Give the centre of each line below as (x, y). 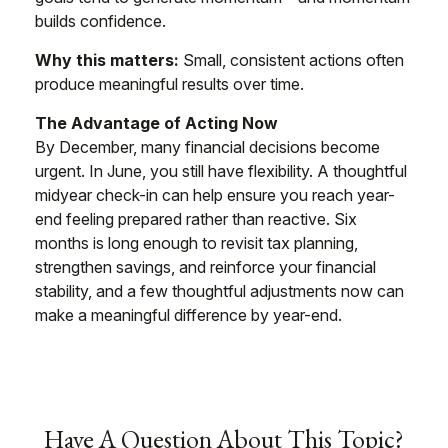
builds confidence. (100, 21)
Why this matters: (107, 60)
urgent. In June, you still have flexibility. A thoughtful (221, 171)
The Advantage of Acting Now (156, 123)
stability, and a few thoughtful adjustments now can (219, 291)
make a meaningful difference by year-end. (188, 315)
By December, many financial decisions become (207, 147)
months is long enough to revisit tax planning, (196, 243)
